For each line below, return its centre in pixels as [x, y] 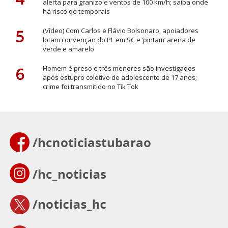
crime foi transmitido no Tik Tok [90, 86]
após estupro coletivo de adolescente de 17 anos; [120, 77]
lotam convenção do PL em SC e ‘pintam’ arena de [119, 39]
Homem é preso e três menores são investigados [119, 68]
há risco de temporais [76, 11]
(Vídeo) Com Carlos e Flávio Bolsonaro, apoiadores [120, 30]
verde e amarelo [68, 49]
